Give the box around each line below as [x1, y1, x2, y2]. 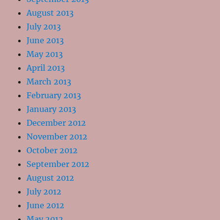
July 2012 [27, 186, 62, 196]
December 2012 [27, 117, 86, 128]
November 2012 [27, 131, 88, 141]
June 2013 [27, 35, 64, 45]
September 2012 [27, 159, 90, 169]
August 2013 [27, 7, 74, 18]
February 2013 [27, 90, 82, 100]
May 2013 [27, 49, 63, 59]
